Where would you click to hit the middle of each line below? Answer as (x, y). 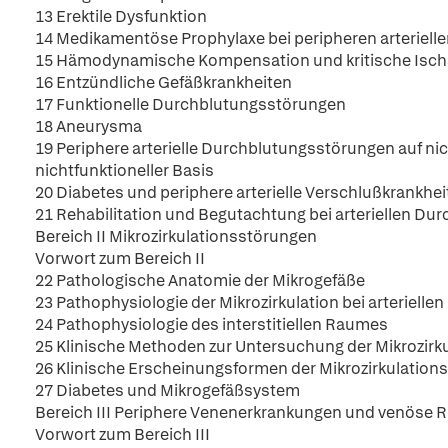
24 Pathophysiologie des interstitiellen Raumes (211, 324)
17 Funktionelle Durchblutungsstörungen (190, 104)
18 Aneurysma (88, 126)
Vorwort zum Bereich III (122, 434)
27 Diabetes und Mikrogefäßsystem (167, 390)
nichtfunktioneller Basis (124, 170)
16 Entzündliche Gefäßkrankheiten (163, 82)
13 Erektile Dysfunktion (121, 16)
